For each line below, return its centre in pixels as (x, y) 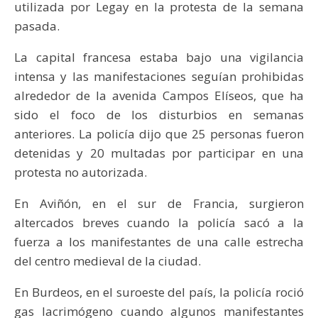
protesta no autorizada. (81, 172)
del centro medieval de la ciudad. (108, 261)
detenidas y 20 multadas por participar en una (159, 153)
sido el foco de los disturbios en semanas (159, 115)
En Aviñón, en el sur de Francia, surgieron (159, 204)
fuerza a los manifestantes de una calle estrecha (159, 242)
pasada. (37, 26)
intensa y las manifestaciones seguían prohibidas (159, 77)
